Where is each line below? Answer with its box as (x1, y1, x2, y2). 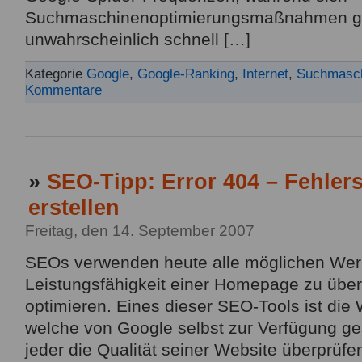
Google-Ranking (137, 66, 234, 82)
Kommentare (25, 82, 102, 99)
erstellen (28, 195, 120, 221)
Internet (242, 66, 288, 82)
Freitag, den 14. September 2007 (25, 222, 255, 240)
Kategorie (25, 66, 86, 82)
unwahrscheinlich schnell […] (25, 30, 250, 50)
